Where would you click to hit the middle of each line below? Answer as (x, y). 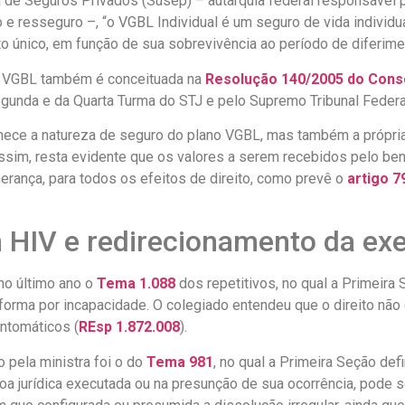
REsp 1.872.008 (129, 327)
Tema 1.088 (136, 284)
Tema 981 (180, 362)
